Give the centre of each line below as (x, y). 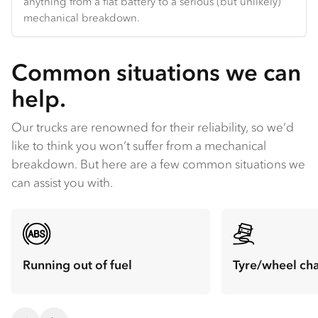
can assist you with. (62, 182)
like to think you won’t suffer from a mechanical (139, 145)
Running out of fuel (77, 265)
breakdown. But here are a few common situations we (158, 164)
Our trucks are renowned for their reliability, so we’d (153, 127)
